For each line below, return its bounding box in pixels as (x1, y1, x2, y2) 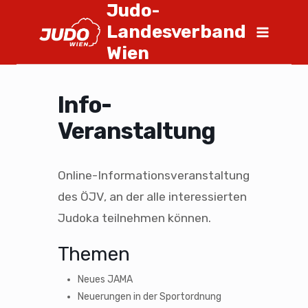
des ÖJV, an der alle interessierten (58, 190, 247, 203)
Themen (58, 243, 130, 265)
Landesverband (107, 21, 246, 43)
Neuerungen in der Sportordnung (77, 291, 221, 302)
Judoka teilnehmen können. (58, 211, 211, 225)
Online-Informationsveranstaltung (58, 168, 250, 182)
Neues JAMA (77, 274, 133, 285)
